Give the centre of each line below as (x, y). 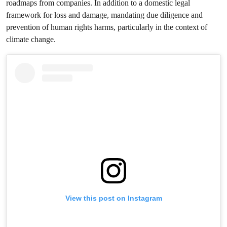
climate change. (31, 39)
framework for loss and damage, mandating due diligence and (104, 15)
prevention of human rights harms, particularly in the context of (107, 27)
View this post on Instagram (113, 198)
